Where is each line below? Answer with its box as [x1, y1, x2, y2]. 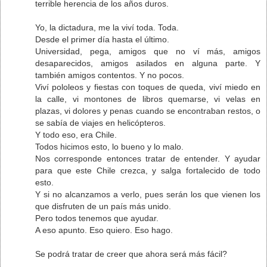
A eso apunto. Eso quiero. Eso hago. [35, 225, 173, 235]
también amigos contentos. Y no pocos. [35, 70, 184, 80]
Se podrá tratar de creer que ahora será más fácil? [35, 249, 227, 259]
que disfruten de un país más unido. [35, 201, 171, 211]
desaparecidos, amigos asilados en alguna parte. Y [35, 58, 260, 68]
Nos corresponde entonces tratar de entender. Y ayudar [35, 153, 260, 163]
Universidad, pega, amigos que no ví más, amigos [35, 46, 260, 56]
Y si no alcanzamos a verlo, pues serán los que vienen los [35, 189, 260, 199]
